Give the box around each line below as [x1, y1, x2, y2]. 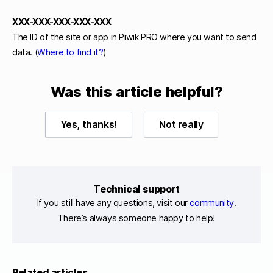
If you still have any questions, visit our [37, 197, 190, 208]
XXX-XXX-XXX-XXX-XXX [12, 16, 112, 27]
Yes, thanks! [60, 118, 117, 131]
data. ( [12, 46, 38, 57]
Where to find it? [37, 46, 104, 57]
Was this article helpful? [50, 82, 223, 101]
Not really [159, 118, 204, 131]
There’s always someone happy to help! [57, 213, 216, 224]
